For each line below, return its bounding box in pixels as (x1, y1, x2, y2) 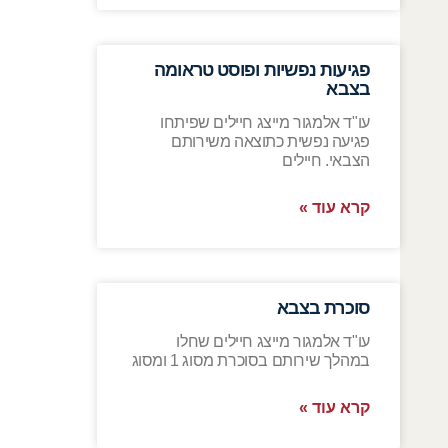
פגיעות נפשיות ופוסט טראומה (154, 60, 370, 81)
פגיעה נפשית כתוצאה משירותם (171, 133, 370, 151)
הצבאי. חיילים (282, 152, 370, 170)
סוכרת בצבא (276, 298, 370, 319)
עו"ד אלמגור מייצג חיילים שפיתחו (160, 114, 370, 132)
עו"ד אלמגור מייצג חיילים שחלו (176, 333, 370, 351)
